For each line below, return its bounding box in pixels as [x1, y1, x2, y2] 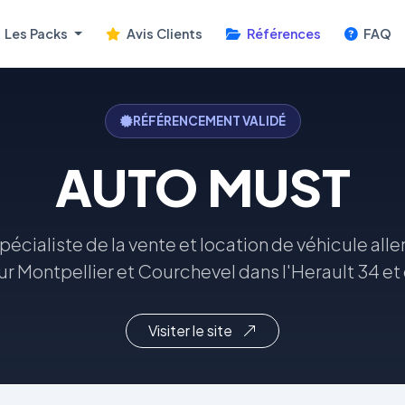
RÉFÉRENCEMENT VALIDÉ [132, 113, 286, 128]
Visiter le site [148, 321, 235, 340]
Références [243, 24, 321, 42]
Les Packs [2, 24, 71, 42]
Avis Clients [123, 24, 202, 42]
